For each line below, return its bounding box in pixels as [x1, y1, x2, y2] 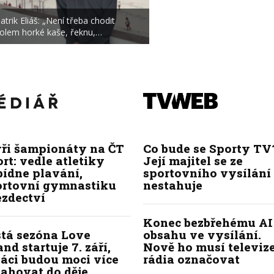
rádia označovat [143, 251, 240, 267]
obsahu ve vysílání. [143, 227, 261, 243]
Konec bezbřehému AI [143, 215, 273, 231]
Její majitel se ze [143, 153, 243, 169]
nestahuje [143, 177, 202, 193]
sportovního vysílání [143, 165, 271, 181]
